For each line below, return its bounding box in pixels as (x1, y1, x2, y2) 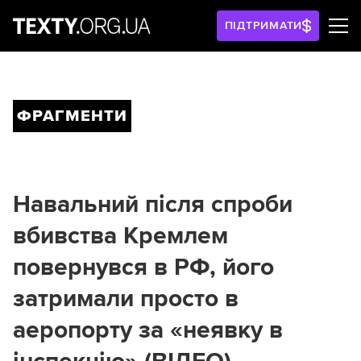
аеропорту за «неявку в (13, 315, 283, 345)
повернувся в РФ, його (13, 252, 274, 282)
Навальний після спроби (13, 189, 293, 219)
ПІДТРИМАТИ (224, 19, 303, 32)
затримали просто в (13, 284, 239, 313)
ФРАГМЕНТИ (17, 106, 127, 126)
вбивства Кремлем (13, 221, 228, 251)
